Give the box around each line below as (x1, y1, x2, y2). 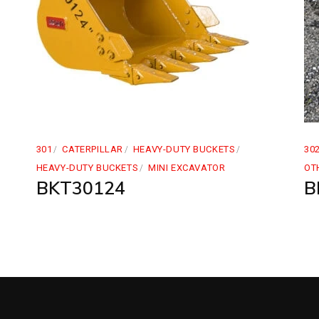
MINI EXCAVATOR (148, 162, 226, 173)
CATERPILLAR (62, 144, 123, 155)
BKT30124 (36, 177, 125, 199)
